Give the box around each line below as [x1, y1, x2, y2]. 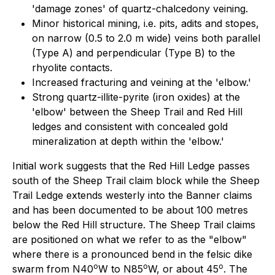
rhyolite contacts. [32, 61, 112, 74]
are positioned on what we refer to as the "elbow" [12, 233, 247, 246]
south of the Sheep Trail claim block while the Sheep [12, 174, 260, 187]
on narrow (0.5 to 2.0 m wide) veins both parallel [32, 32, 260, 45]
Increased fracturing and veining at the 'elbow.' [32, 76, 251, 89]
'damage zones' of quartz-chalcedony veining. [32, 2, 248, 15]
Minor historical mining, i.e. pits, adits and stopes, [32, 17, 259, 30]
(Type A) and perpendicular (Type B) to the [32, 47, 235, 60]
